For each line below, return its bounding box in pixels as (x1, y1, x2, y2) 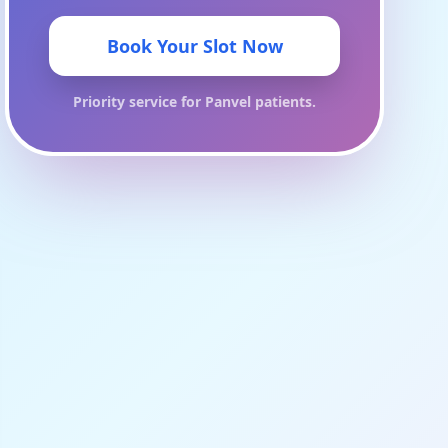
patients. (251, 92, 317, 111)
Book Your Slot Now (106, 34, 283, 58)
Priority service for (73, 92, 206, 111)
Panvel (205, 92, 252, 111)
